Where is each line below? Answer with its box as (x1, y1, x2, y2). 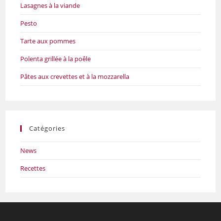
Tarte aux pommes (20, 37, 76, 46)
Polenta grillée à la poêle (20, 54, 91, 64)
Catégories (29, 124, 66, 133)
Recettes (20, 164, 46, 173)
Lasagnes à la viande (20, 1, 80, 10)
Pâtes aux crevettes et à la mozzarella (20, 72, 130, 81)
